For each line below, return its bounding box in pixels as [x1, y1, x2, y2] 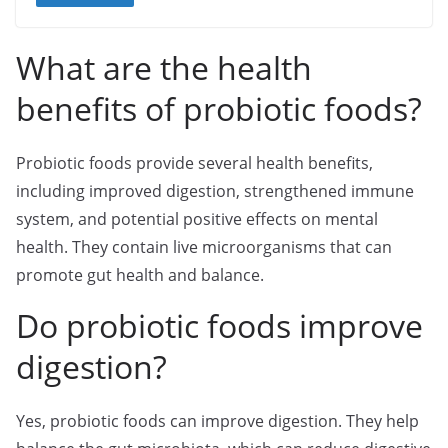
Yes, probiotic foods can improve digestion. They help [16, 409, 419, 432]
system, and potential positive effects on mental [16, 207, 378, 230]
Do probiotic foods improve [16, 303, 423, 347]
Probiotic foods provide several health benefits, [16, 151, 373, 174]
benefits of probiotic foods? [16, 86, 422, 130]
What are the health [16, 45, 312, 89]
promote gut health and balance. [16, 263, 264, 286]
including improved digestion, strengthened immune [16, 179, 414, 202]
